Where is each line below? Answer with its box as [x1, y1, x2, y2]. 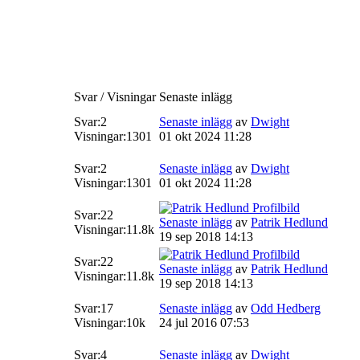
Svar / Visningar [74, 90, 156, 104]
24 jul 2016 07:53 [159, 316, 249, 330]
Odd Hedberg [251, 301, 321, 316]
